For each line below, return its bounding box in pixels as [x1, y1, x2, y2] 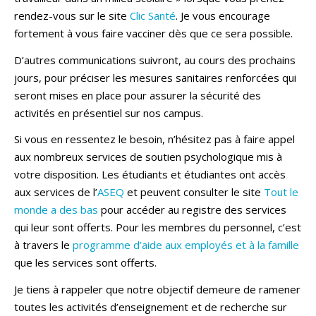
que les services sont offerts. [14, 255, 157, 269]
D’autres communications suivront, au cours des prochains [14, 52, 296, 67]
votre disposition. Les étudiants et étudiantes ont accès [14, 167, 286, 181]
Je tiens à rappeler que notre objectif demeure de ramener [14, 281, 300, 296]
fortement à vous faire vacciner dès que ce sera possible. [14, 26, 293, 40]
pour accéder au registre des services [98, 202, 286, 217]
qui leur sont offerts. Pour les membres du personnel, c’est [14, 220, 301, 234]
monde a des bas [14, 202, 98, 217]
